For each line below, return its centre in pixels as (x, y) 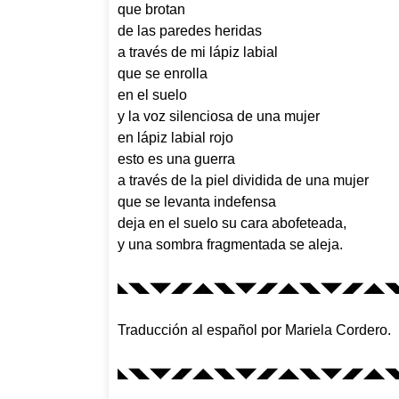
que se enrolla (164, 73)
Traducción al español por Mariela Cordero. (254, 330)
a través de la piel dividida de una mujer (243, 180)
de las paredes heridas (190, 30)
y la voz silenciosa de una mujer (219, 116)
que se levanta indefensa (197, 201)
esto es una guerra (176, 159)
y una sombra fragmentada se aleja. (230, 244)
